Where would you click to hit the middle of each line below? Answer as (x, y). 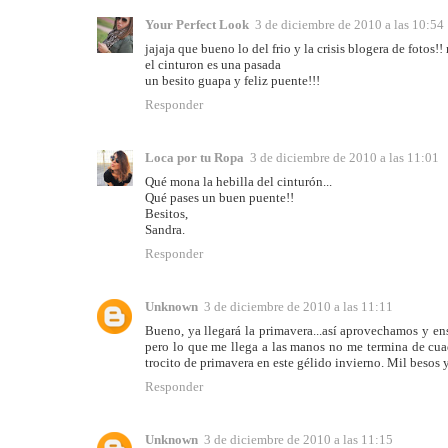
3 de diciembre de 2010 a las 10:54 (349, 25)
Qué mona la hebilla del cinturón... (238, 182)
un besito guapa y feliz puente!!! (232, 81)
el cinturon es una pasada (213, 65)
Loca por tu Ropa (194, 158)
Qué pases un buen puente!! (219, 198)
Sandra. (165, 230)
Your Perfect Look (197, 25)
